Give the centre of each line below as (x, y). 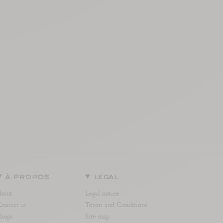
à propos (27, 177)
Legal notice (102, 193)
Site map (97, 216)
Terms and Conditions (116, 204)
